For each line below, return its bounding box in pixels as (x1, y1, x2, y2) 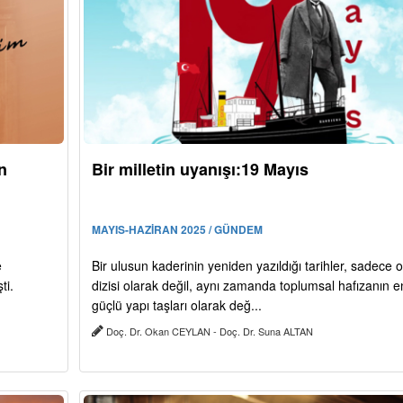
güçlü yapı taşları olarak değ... (91, 295, 262, 314)
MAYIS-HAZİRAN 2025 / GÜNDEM (91, 220, 263, 237)
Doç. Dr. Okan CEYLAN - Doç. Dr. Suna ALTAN (103, 323, 316, 338)
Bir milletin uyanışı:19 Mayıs (91, 157, 309, 181)
